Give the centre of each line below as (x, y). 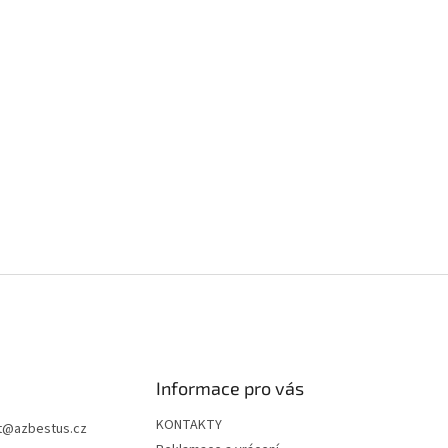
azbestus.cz (50, 429)
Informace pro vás (229, 388)
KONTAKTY (188, 425)
